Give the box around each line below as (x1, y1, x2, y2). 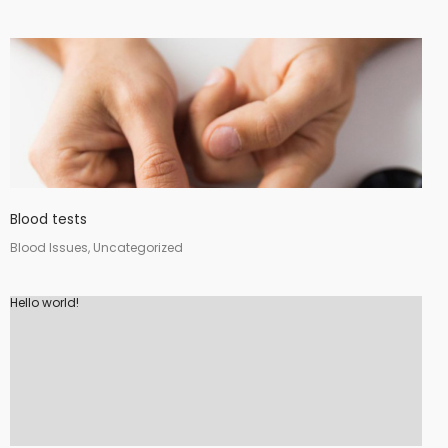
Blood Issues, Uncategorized (10, 239, 183, 256)
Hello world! (10, 294, 79, 311)
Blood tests (10, 209, 87, 229)
